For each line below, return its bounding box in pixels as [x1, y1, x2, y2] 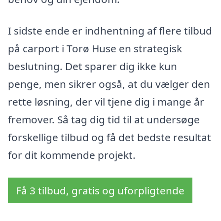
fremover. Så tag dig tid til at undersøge [8, 112, 200, 126]
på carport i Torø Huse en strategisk [8, 41, 182, 55]
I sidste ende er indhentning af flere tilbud [8, 23, 212, 37]
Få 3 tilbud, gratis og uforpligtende [16, 183, 184, 197]
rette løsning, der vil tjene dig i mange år [8, 94, 204, 109]
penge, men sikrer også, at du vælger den [8, 76, 210, 91]
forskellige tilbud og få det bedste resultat [8, 130, 211, 144]
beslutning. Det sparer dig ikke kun [8, 59, 177, 73]
